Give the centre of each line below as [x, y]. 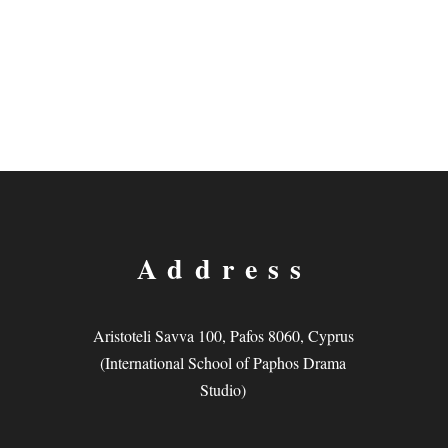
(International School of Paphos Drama [223, 362]
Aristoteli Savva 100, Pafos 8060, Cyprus [223, 335]
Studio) [223, 389]
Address [225, 268]
